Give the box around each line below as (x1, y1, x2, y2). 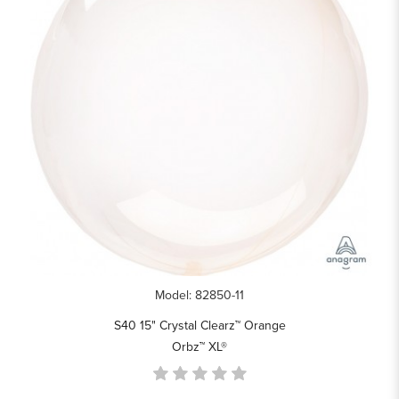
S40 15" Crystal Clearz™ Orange (113, 317, 286, 333)
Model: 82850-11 (155, 287, 244, 303)
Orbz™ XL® (172, 338, 227, 354)
